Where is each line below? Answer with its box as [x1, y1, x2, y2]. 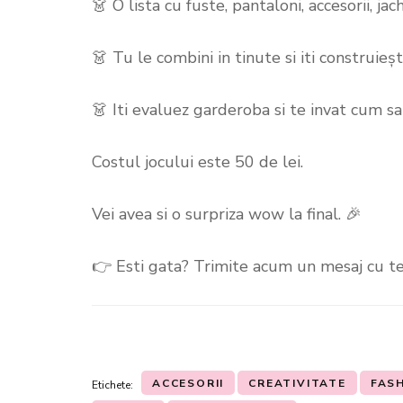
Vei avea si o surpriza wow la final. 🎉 [92, 202, 362, 225]
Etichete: [92, 377, 133, 392]
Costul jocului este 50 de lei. [92, 150, 303, 173]
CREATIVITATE [248, 375, 346, 390]
